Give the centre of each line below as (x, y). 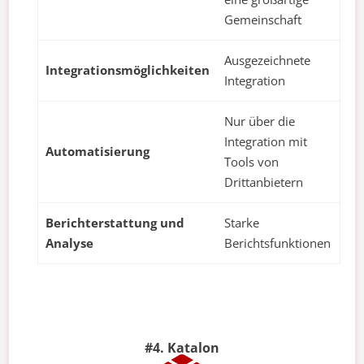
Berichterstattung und (115, 223)
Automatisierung (97, 152)
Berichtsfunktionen (277, 243)
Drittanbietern (264, 182)
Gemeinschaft (263, 20)
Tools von (251, 162)
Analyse (69, 243)
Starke (242, 223)
